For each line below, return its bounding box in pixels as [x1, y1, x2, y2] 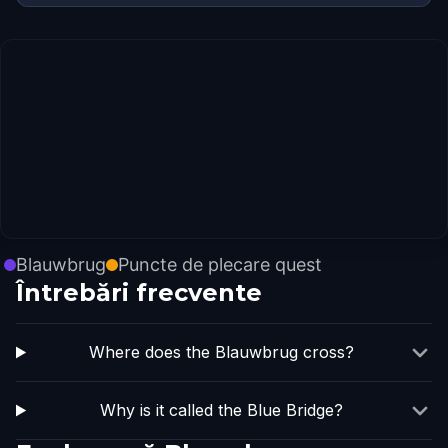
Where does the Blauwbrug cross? [89, 342, 355, 362]
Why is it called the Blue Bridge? [100, 400, 344, 420]
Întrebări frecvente [16, 278, 262, 307]
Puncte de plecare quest [118, 254, 322, 275]
